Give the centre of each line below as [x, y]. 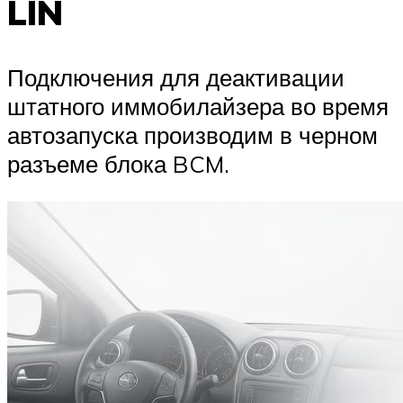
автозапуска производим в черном [193, 135]
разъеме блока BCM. [118, 164]
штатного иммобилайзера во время [198, 107]
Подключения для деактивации [176, 78]
